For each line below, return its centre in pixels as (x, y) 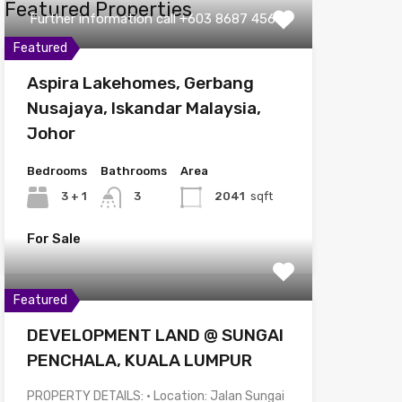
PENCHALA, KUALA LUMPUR (139, 360)
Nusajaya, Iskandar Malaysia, (144, 108)
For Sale (53, 238)
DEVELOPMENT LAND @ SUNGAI (155, 335)
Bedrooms (57, 170)
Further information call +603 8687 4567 (156, 18)
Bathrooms (133, 170)
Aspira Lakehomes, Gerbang (140, 83)
